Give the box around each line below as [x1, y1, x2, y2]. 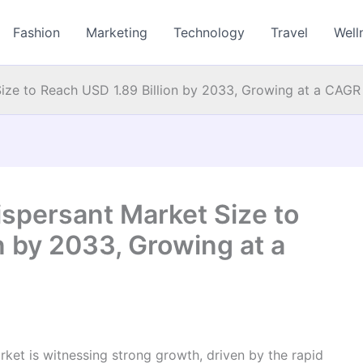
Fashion [13, 24, 61, 41]
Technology [173, 24, 246, 41]
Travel [271, 24, 309, 41]
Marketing [86, 24, 148, 41]
